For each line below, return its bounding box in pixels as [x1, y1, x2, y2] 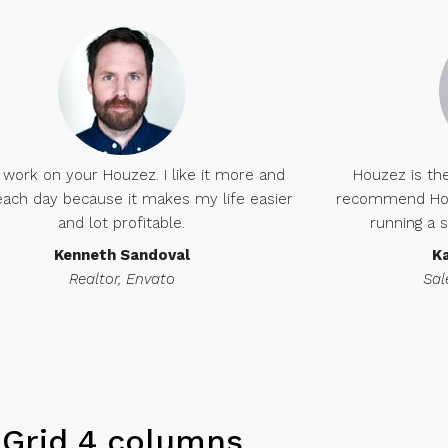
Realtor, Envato [68, 270, 175, 288]
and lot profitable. [58, 214, 186, 232]
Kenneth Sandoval [53, 246, 190, 264]
